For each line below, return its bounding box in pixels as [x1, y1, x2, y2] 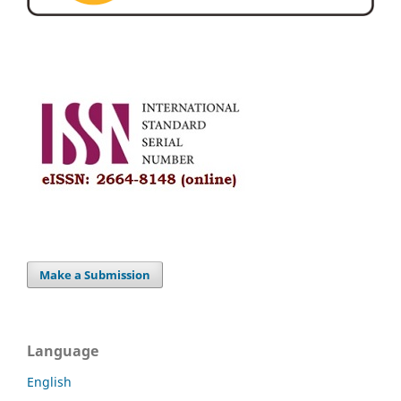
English [27, 372, 72, 390]
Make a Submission [39, 266, 151, 283]
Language [27, 340, 98, 361]
